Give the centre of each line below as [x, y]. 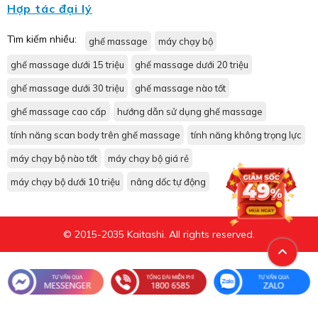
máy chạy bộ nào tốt [54, 158]
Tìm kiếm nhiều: [42, 39]
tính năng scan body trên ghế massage [95, 135]
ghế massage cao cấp [59, 111]
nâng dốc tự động [168, 181]
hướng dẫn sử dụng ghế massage [190, 111]
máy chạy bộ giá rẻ [148, 158]
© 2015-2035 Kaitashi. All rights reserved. [159, 234]
